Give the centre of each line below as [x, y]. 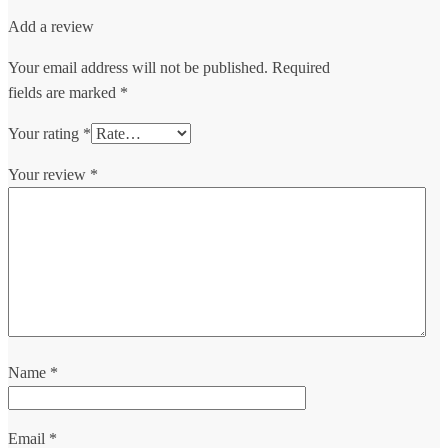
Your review [49, 174]
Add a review [51, 26]
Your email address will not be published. [138, 67]
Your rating [45, 133]
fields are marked [64, 92]
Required [301, 67]
